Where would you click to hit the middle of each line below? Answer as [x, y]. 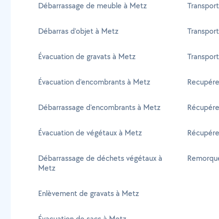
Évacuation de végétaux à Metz [90, 133]
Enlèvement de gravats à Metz [88, 193]
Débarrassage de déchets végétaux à [100, 158]
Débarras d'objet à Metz [78, 31]
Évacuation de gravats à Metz [87, 56]
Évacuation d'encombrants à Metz [94, 82]
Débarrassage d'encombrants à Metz [99, 107]
